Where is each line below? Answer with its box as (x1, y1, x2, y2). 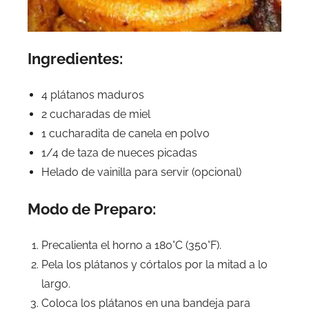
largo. (41, 277, 70, 290)
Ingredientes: (28, 50, 123, 68)
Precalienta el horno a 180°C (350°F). (41, 239, 221, 252)
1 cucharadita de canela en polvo (41, 127, 210, 140)
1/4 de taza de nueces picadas (41, 146, 197, 159)
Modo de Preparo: (28, 200, 156, 218)
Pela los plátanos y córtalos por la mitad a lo (41, 258, 268, 271)
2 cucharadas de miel (41, 108, 150, 121)
